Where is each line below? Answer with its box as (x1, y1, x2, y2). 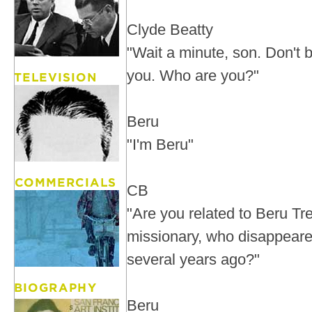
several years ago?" (127, 251, 260, 268)
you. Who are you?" (127, 67, 259, 84)
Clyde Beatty (127, 21, 213, 38)
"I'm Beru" (127, 136, 194, 153)
